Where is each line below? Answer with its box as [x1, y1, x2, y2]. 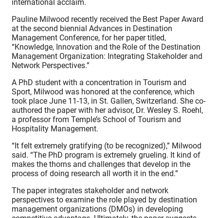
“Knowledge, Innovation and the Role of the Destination [12, 42, 201, 52]
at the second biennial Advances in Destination [12, 24, 173, 34]
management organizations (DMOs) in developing [12, 204, 183, 214]
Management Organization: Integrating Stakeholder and [12, 52, 203, 61]
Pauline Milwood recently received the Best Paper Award [12, 15, 204, 24]
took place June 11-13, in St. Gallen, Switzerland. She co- [12, 96, 206, 106]
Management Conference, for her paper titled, [12, 33, 166, 43]
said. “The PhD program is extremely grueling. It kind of [12, 150, 201, 160]
